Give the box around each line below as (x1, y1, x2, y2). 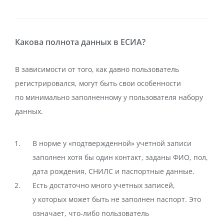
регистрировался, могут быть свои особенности (15, 78, 181, 88)
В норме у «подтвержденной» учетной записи (32, 138, 191, 148)
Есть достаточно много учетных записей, (32, 180, 175, 190)
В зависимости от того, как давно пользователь (15, 64, 179, 74)
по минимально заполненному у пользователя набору (15, 92, 203, 102)
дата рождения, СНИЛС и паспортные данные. (32, 166, 194, 176)
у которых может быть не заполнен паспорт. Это (32, 194, 201, 204)
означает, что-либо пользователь (32, 208, 149, 218)
